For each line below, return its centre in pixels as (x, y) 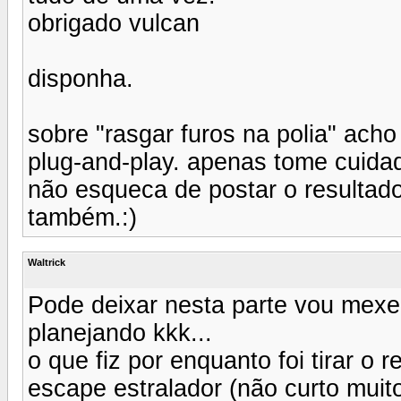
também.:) (82, 217)
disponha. (81, 78)
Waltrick (47, 262)
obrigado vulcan (114, 23)
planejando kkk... (120, 333)
